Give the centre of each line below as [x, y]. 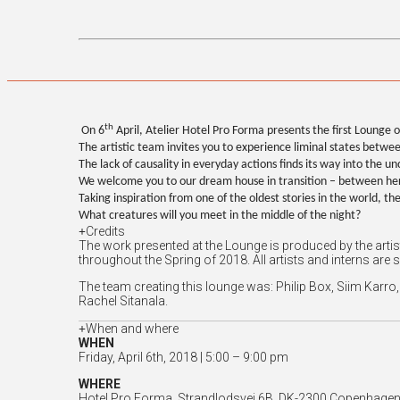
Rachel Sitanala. [123, 301]
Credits [105, 232]
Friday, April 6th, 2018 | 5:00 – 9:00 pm [183, 358]
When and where [132, 329]
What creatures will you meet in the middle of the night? [219, 216]
